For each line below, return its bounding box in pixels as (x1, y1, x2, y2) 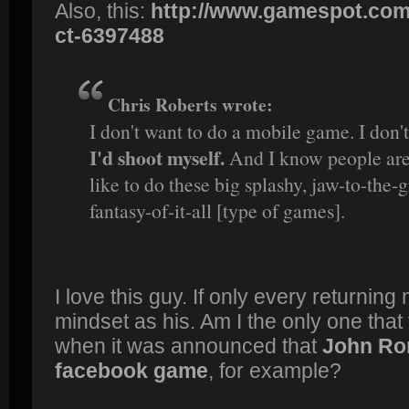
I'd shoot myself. (89, 142, 225, 172)
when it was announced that (55, 333, 322, 358)
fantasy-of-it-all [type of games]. (89, 196, 345, 224)
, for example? (208, 358, 341, 383)
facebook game (55, 358, 208, 383)
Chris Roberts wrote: (108, 90, 273, 118)
